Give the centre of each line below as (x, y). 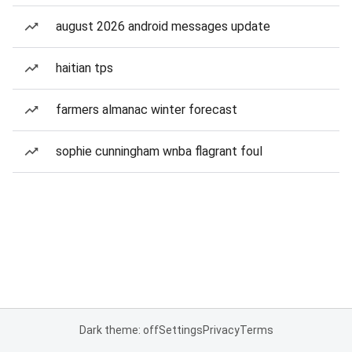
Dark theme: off (119, 330)
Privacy (221, 330)
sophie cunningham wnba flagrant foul (159, 151)
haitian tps (84, 68)
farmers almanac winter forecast (147, 110)
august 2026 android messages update (163, 26)
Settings (180, 330)
